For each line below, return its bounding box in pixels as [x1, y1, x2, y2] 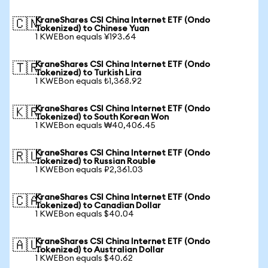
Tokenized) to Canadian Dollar [35, 202, 161, 210]
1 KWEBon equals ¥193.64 [35, 33, 136, 41]
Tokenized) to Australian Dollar [35, 246, 164, 254]
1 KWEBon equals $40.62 [35, 254, 133, 263]
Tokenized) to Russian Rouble [35, 157, 156, 166]
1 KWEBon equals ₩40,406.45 [35, 121, 156, 130]
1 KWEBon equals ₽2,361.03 [35, 166, 143, 174]
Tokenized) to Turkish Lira [35, 69, 141, 77]
